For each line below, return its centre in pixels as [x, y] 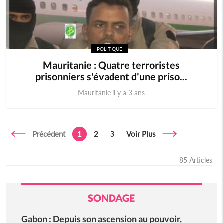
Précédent [46, 134]
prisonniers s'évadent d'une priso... [111, 76]
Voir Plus [144, 134]
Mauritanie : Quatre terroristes [111, 65]
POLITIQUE [110, 49]
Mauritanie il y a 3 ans [111, 92]
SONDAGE [111, 198]
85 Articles [196, 160]
